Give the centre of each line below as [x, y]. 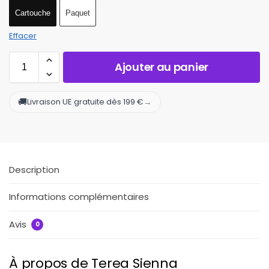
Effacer [23, 35]
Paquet [78, 13]
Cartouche [33, 13]
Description [34, 169]
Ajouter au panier [162, 67]
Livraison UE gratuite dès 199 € [85, 102]
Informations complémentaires [79, 197]
